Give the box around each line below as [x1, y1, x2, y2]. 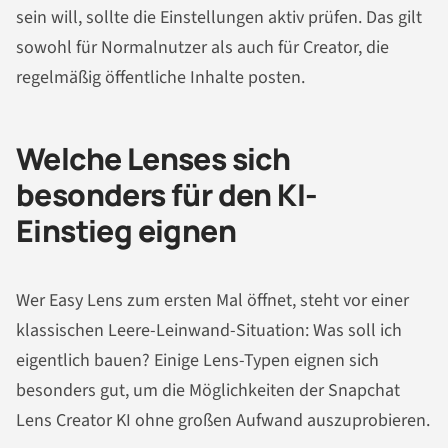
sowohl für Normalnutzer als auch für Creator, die [16, 34, 389, 60]
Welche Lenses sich [16, 137, 291, 179]
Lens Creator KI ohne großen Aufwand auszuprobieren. [16, 408, 430, 434]
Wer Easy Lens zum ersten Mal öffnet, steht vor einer [16, 288, 409, 314]
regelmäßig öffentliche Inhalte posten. [16, 64, 305, 90]
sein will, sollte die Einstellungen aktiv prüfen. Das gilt [16, 4, 422, 30]
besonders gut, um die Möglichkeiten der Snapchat [16, 378, 400, 404]
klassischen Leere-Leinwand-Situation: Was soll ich [16, 318, 402, 344]
